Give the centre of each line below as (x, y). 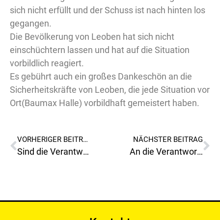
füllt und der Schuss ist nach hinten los (131, 10)
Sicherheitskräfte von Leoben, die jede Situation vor (110, 90)
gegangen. (31, 23)
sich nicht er (33, 10)
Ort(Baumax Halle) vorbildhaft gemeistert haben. (105, 103)
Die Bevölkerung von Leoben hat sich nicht (92, 37)
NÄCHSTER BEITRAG (168, 140)
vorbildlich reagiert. (47, 63)
